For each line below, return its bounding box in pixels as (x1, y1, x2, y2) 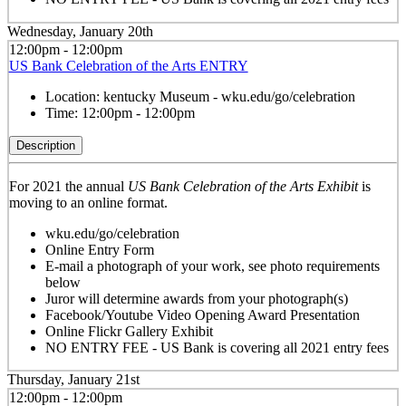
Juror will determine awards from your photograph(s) (44, 290, 348, 306)
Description (15, 138, 75, 152)
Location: (44, 88, 103, 104)
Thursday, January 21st (7, 372, 140, 388)
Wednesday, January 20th (7, 24, 153, 39)
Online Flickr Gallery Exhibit (44, 323, 213, 339)
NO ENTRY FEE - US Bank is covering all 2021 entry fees (44, 339, 389, 355)
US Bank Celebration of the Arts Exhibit (127, 178, 358, 194)
